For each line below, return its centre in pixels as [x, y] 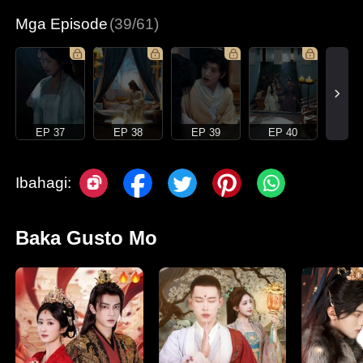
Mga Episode [62, 23]
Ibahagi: [44, 183]
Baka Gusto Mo [87, 238]
